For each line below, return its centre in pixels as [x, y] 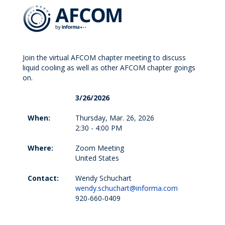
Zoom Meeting [100, 148]
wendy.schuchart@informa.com [127, 188]
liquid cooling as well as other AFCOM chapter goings [109, 68]
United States [97, 158]
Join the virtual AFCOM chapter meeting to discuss [104, 58]
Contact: [43, 178]
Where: [40, 148]
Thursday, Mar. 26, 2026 [115, 118]
